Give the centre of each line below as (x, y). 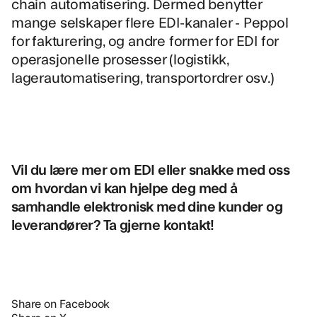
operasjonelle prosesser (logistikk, (120, 58)
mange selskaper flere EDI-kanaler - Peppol (150, 21)
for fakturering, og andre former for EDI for (145, 40)
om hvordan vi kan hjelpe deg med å (125, 187)
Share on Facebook (61, 302)
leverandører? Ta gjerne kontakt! (113, 224)
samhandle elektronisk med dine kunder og (147, 206)
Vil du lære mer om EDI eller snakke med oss (151, 169)
